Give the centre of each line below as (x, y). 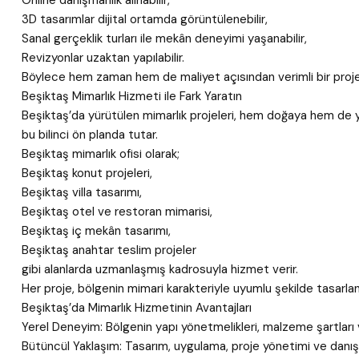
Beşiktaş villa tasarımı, (82, 192)
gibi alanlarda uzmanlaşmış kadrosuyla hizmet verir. (160, 269)
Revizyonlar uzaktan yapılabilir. (103, 58)
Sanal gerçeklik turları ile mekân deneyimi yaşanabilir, (164, 38)
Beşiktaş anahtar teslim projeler (109, 250)
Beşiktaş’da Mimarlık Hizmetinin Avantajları (137, 308)
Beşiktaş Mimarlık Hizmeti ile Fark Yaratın (132, 96)
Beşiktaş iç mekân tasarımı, (96, 231)
